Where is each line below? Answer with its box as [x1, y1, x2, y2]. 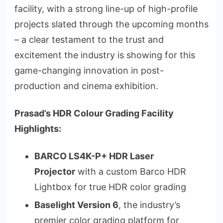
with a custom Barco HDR [75, 166, 186, 177]
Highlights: [14, 123, 61, 134]
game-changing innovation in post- [14, 65, 164, 76]
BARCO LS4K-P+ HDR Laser [34, 150, 154, 161]
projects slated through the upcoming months [14, 18, 209, 29]
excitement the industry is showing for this [14, 49, 195, 60]
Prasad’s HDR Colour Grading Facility [14, 108, 174, 118]
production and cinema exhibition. [14, 80, 158, 91]
